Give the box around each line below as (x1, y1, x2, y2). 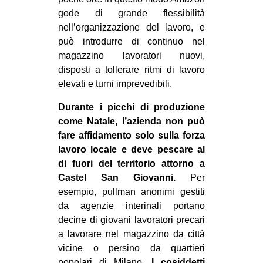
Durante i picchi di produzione (58, 102, 205, 112)
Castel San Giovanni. (58, 172, 176, 183)
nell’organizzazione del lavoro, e (58, 22, 205, 32)
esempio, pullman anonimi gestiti (58, 186, 205, 197)
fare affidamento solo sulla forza (58, 130, 205, 140)
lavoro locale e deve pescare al (58, 144, 205, 154)
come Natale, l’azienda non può (58, 116, 205, 126)
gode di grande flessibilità (58, 8, 205, 18)
